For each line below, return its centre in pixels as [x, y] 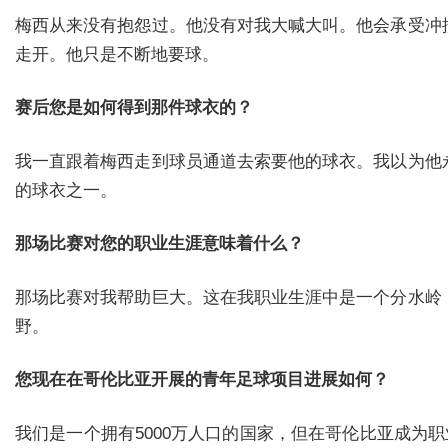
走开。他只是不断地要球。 [117, 54]
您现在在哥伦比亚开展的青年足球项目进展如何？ [202, 380]
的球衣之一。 [66, 190]
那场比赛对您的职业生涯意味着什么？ [159, 244]
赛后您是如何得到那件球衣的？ [134, 108]
